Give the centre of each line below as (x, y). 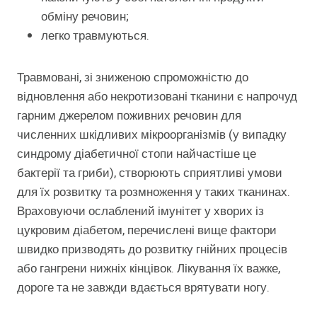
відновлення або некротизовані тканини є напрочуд (157, 97)
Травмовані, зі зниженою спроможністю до (133, 78)
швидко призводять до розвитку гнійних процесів (152, 250)
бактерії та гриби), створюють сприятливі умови (150, 173)
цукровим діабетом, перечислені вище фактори (147, 231)
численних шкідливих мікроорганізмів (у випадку (153, 135)
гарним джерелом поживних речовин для (129, 116)
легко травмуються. (95, 36)
